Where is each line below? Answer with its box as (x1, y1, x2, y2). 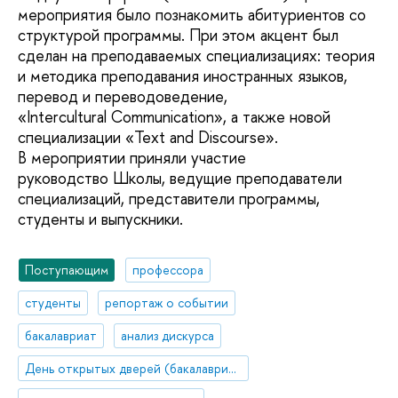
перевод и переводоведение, (18, 85, 227, 108)
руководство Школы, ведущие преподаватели (18, 167, 342, 190)
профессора (132, 261, 204, 279)
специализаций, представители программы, (18, 187, 320, 211)
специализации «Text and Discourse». (18, 126, 278, 149)
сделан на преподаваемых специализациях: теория (18, 44, 375, 68)
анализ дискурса (121, 326, 215, 344)
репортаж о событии (105, 293, 229, 311)
